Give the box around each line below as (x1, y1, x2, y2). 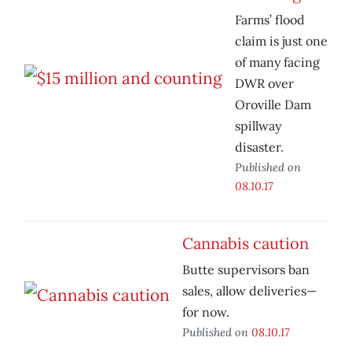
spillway (235, 118, 281, 134)
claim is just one (235, 33, 328, 49)
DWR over (235, 75, 294, 92)
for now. (182, 304, 229, 321)
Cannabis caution (182, 233, 309, 254)
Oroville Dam (235, 97, 311, 113)
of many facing (235, 54, 320, 71)
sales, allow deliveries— (182, 283, 317, 299)
